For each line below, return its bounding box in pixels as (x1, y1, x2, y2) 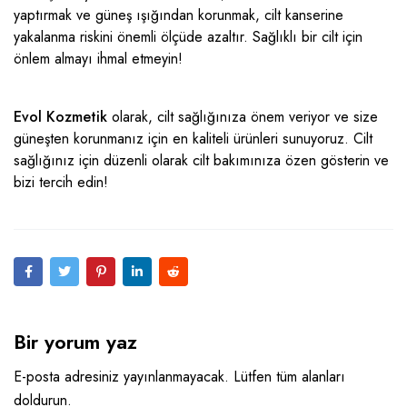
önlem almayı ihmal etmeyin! (14, 48, 183, 70)
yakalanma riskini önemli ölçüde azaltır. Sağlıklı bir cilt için (14, 26, 362, 48)
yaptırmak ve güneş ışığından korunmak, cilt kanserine (14, 5, 343, 26)
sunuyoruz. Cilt (278, 128, 372, 150)
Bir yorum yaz (14, 327, 137, 357)
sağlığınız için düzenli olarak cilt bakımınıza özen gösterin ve (14, 150, 389, 172)
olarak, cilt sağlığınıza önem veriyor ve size (107, 106, 378, 128)
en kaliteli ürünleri (173, 128, 278, 150)
